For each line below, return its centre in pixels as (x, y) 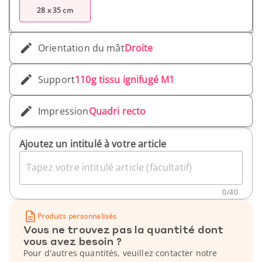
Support (57, 79)
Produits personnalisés (77, 216)
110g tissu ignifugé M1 (125, 79)
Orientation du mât (81, 48)
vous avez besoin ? (73, 241)
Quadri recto (117, 111)
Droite (139, 48)
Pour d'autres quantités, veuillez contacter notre (120, 253)
